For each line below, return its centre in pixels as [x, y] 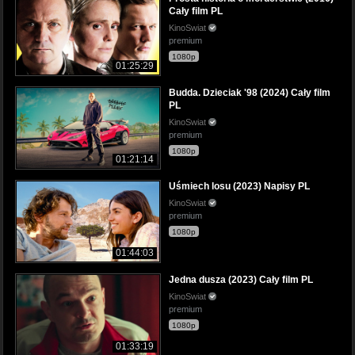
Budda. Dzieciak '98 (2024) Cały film [250, 92]
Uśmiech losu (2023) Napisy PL [239, 186]
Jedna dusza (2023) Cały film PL [241, 279]
